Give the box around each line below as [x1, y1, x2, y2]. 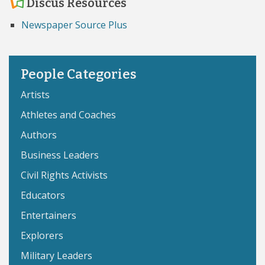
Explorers [21, 229, 63, 242]
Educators [21, 189, 65, 202]
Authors [21, 128, 57, 141]
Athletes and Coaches [21, 108, 116, 121]
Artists [21, 88, 50, 101]
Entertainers [21, 209, 76, 222]
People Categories [21, 66, 137, 82]
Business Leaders [21, 148, 99, 161]
